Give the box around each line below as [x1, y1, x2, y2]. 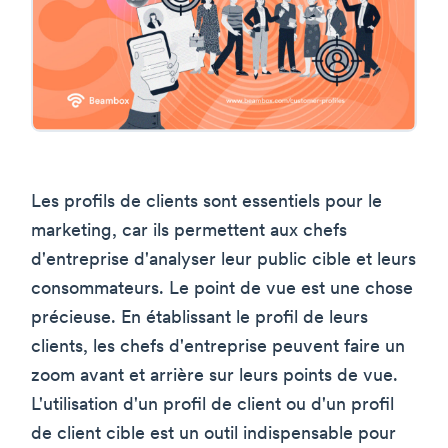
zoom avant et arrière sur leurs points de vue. [31, 366, 398, 386]
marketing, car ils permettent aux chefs [31, 221, 347, 241]
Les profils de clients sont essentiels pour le [31, 192, 382, 212]
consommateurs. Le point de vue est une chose [31, 279, 413, 299]
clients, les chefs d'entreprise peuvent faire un [31, 337, 405, 357]
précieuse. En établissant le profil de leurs [31, 308, 368, 328]
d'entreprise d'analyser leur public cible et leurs [31, 250, 416, 270]
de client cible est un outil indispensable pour [31, 424, 396, 444]
